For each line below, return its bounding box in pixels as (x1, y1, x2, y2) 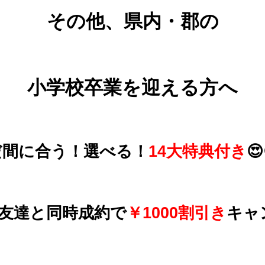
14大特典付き (148, 141, 247, 160)
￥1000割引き (127, 203, 227, 222)
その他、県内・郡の (46, 10, 219, 32)
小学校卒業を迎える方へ (27, 76, 238, 98)
